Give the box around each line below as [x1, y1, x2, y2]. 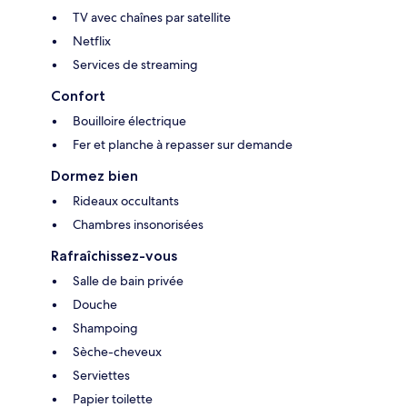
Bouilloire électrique [73, 113, 186, 130]
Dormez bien [51, 167, 138, 185]
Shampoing [73, 320, 138, 337]
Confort [51, 87, 105, 105]
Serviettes [73, 367, 130, 384]
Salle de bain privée [73, 273, 184, 290]
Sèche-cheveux [73, 343, 162, 361]
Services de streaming [73, 56, 198, 74]
